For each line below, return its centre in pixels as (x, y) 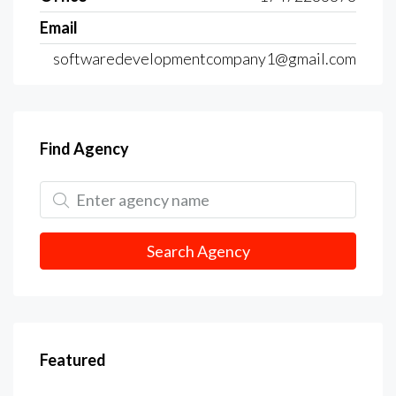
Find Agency (84, 148)
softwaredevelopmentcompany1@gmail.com (205, 58)
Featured (73, 359)
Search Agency (198, 251)
